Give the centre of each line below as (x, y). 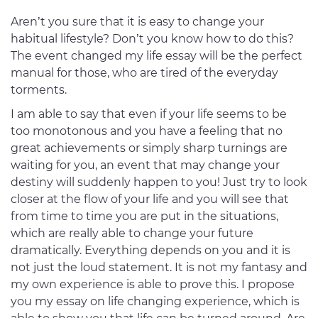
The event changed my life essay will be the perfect (157, 56)
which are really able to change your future (132, 234)
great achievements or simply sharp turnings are (149, 148)
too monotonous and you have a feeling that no (147, 131)
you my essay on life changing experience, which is (155, 302)
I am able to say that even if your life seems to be (149, 114)
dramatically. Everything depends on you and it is (150, 251)
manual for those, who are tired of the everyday (144, 73)
